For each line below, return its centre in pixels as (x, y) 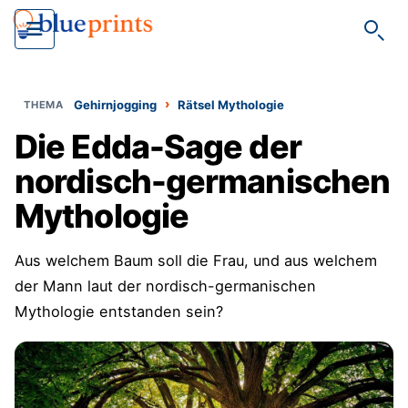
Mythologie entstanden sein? (121, 312)
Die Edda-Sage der (158, 147)
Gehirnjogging (116, 104)
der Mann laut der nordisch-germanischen (165, 286)
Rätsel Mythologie (231, 104)
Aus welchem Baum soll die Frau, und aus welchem (196, 261)
